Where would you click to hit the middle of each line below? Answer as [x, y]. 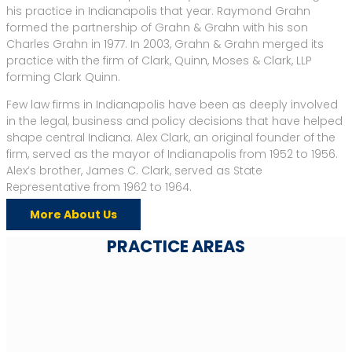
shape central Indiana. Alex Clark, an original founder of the [171, 137]
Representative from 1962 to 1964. [99, 187]
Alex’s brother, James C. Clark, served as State [134, 170]
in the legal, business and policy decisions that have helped [174, 121]
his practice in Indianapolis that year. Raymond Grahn [158, 11]
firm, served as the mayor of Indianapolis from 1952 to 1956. [172, 154]
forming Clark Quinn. [63, 77]
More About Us [73, 214]
